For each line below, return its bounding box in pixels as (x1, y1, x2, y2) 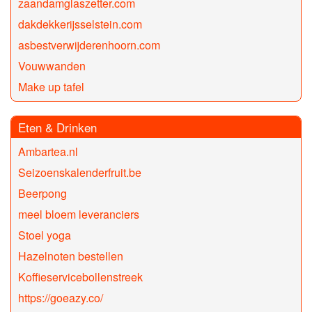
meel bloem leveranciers (18, 206, 139, 223)
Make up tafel (18, 79, 84, 95)
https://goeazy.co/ (18, 290, 103, 306)
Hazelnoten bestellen (18, 248, 123, 265)
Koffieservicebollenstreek (18, 269, 143, 286)
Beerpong (18, 185, 67, 202)
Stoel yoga (18, 227, 71, 244)
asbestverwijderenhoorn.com (18, 37, 160, 54)
